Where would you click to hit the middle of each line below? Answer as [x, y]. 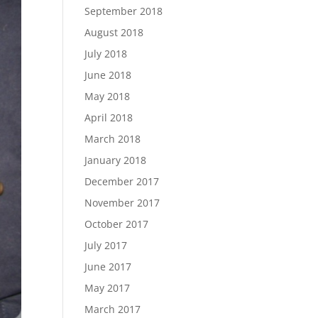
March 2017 [113, 309]
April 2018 [109, 117]
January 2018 [116, 160]
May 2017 [108, 288]
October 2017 [117, 224]
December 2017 [122, 181]
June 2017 [108, 267]
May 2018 [108, 96]
